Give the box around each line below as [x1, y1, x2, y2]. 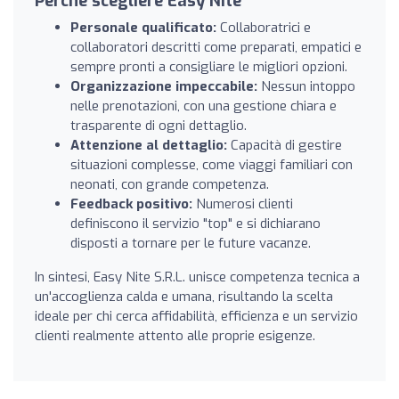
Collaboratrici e [216, 18, 311, 37]
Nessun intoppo [257, 77, 355, 95]
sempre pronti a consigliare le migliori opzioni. [70, 57, 347, 76]
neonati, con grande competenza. [70, 175, 269, 193]
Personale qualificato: [70, 18, 216, 37]
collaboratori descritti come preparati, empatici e [70, 37, 362, 56]
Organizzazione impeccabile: [70, 77, 257, 95]
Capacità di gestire [227, 135, 342, 154]
